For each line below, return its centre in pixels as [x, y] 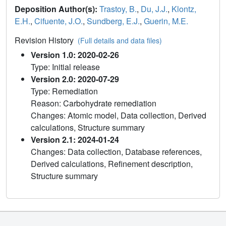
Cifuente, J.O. [59, 21]
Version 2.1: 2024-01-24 [75, 140]
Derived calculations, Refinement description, [112, 164]
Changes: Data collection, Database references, [116, 152]
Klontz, [184, 9]
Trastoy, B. [118, 9]
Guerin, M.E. [166, 21]
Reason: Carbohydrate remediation [94, 103]
